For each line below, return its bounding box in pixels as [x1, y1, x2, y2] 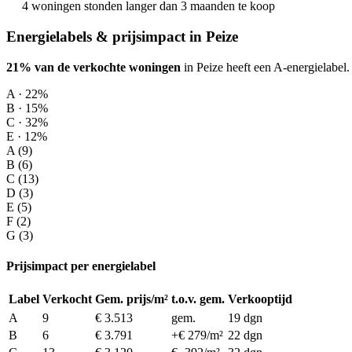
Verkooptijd [228, 292, 292, 306]
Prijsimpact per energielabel [6, 258, 156, 273]
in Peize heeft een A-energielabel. [181, 60, 350, 74]
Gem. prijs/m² [95, 292, 168, 306]
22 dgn [228, 328, 262, 343]
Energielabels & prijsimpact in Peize [6, 27, 238, 45]
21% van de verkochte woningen [6, 60, 181, 74]
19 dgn [228, 311, 262, 325]
